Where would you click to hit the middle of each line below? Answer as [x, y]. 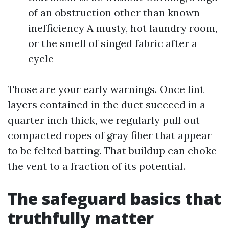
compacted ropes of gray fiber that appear [110, 135]
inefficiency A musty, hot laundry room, [123, 28]
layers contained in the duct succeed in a [107, 105]
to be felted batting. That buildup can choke [112, 151]
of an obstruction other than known [114, 13]
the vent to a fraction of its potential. [96, 166]
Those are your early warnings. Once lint [106, 89]
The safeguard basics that [114, 199]
